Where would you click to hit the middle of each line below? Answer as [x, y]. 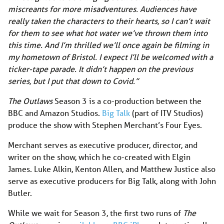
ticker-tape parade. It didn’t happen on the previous [100, 69]
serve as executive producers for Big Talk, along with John [112, 181]
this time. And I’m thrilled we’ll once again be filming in [108, 45]
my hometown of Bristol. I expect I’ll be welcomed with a [110, 57]
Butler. [20, 193]
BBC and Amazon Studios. [55, 113]
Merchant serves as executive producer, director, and [103, 145]
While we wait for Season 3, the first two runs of [95, 213]
